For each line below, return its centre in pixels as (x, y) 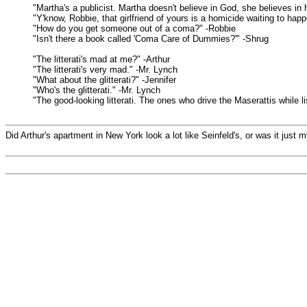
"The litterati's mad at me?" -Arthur (101, 59)
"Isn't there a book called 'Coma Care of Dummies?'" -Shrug (151, 38)
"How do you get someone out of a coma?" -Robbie (134, 28)
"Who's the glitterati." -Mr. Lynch (97, 90)
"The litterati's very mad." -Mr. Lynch (105, 69)
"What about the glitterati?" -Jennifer (105, 79)
